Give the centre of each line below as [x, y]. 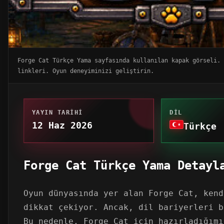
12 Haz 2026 [62, 125]
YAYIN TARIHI [57, 112]
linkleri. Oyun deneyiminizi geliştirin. [86, 70]
